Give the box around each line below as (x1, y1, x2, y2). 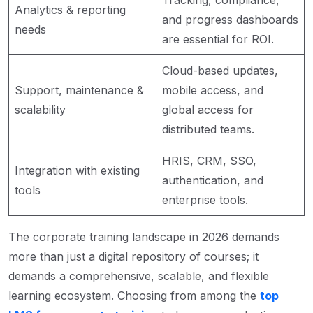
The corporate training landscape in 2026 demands (8, 229, 279, 244)
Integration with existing (15, 163, 140, 177)
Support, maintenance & (15, 82, 144, 97)
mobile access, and (162, 82, 263, 97)
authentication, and (162, 173, 263, 187)
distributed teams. (162, 122, 254, 136)
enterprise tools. (162, 192, 248, 207)
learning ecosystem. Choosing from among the (8, 288, 260, 303)
